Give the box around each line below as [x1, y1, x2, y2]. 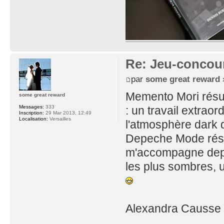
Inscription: [19, 110, 44, 116]
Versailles [48, 116, 71, 122]
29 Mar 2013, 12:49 [44, 110, 91, 116]
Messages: [19, 104, 44, 110]
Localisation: [19, 116, 48, 122]
